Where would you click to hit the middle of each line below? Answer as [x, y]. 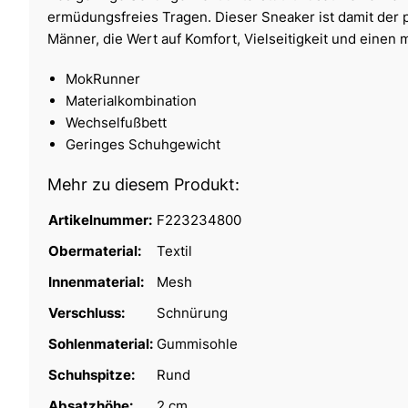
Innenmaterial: [97, 281]
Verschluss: [88, 312]
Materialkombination [131, 100]
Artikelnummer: [102, 219]
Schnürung [192, 312]
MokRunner [103, 78]
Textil [174, 250]
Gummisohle [197, 343]
